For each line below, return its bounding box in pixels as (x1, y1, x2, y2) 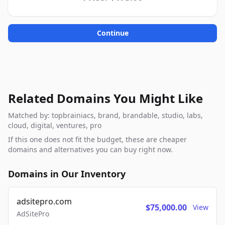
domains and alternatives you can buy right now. (8, 145, 173, 154)
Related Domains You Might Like (8, 90, 203, 106)
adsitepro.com (17, 196, 72, 207)
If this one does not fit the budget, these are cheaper (8, 135, 187, 144)
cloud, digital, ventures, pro (8, 121, 101, 130)
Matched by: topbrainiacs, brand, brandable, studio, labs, (8, 110, 203, 120)
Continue (96, 28, 129, 38)
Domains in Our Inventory (8, 168, 126, 180)
